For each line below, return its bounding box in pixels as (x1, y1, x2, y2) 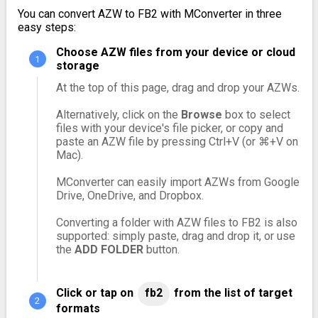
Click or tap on (55, 286, 136, 300)
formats (55, 302, 100, 316)
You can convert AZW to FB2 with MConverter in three (17, 7, 282, 21)
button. (143, 243, 180, 257)
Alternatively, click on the (55, 108, 181, 122)
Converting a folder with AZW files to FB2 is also (55, 216, 297, 230)
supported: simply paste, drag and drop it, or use (55, 229, 295, 243)
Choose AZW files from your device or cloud (55, 45, 295, 60)
